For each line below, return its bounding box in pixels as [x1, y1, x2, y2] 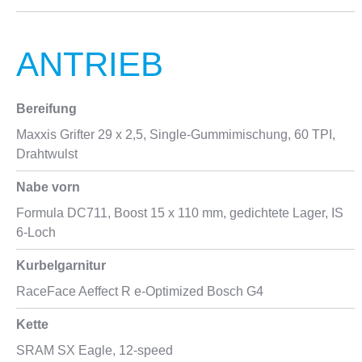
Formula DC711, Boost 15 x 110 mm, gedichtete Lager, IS [16, 206, 343, 220]
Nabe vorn [16, 180, 80, 194]
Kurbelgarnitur [16, 259, 106, 272]
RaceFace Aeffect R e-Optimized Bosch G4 [16, 284, 263, 298]
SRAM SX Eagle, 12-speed [16, 343, 173, 357]
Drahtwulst [16, 147, 78, 161]
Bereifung [16, 102, 77, 116]
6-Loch [16, 225, 56, 239]
